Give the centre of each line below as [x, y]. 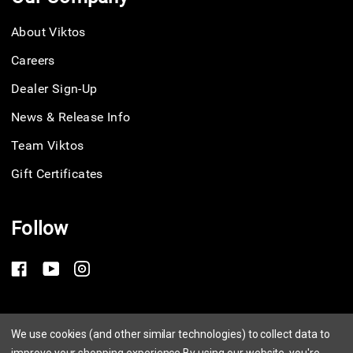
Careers [33, 61]
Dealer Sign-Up [54, 89]
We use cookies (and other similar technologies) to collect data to [171, 334]
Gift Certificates [57, 174]
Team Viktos [48, 146]
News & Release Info [71, 117]
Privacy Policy [48, 329]
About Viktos [48, 32]
